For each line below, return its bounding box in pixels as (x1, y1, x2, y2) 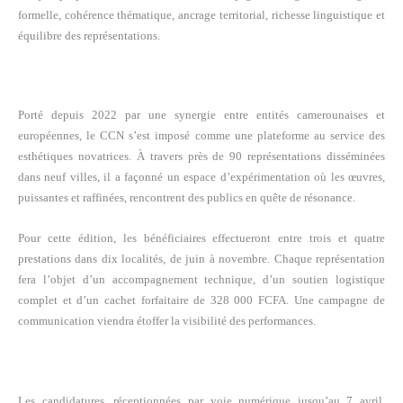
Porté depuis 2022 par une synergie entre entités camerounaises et (18, 108, 385, 122)
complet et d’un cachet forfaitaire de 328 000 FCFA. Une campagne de (18, 293, 385, 308)
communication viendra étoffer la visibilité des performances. (18, 314, 316, 328)
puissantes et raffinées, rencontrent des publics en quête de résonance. (18, 191, 355, 205)
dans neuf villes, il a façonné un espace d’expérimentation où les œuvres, (18, 170, 385, 184)
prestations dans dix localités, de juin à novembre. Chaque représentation (18, 252, 385, 266)
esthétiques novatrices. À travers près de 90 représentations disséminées (18, 149, 385, 164)
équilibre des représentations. (18, 28, 160, 42)
